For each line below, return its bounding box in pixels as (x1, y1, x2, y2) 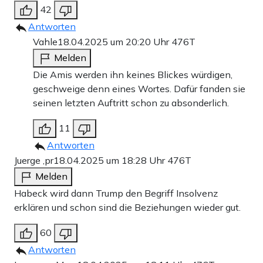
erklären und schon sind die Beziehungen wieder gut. (14, 201, 241, 214)
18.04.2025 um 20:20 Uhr (58, 36, 171, 48)
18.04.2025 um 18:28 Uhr (53, 154, 167, 167)
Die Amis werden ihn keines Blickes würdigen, (33, 69, 232, 81)
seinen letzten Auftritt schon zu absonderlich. (33, 97, 229, 109)
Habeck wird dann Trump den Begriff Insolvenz (14, 187, 218, 200)
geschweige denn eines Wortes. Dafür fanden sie (33, 83, 245, 95)
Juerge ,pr (14, 154, 53, 167)
